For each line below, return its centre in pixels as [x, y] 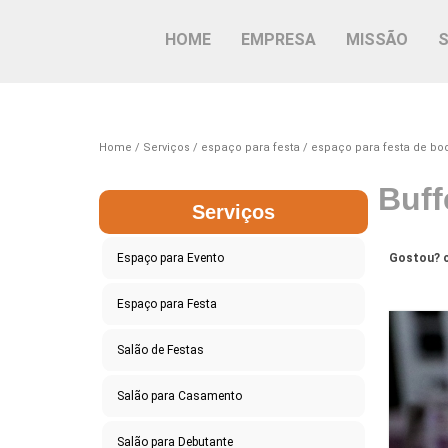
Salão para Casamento [179, 395]
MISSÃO [377, 39]
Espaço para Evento [170, 257]
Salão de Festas [160, 349]
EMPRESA [279, 39]
